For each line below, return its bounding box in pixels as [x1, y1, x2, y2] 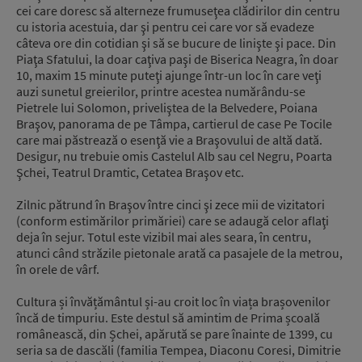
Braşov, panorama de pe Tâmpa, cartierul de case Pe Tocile [16, 115, 332, 132]
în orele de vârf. [16, 260, 99, 277]
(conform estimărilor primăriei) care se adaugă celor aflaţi [16, 212, 329, 229]
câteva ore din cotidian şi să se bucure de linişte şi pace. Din [16, 34, 336, 51]
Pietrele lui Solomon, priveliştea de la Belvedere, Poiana [16, 99, 318, 116]
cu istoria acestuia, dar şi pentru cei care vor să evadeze [16, 18, 314, 35]
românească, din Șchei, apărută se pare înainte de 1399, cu [16, 325, 333, 342]
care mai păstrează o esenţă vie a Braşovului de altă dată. [16, 131, 322, 148]
